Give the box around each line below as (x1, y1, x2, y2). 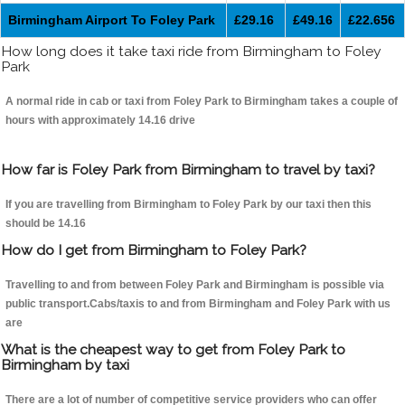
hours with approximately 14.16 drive (5, 114, 195, 127)
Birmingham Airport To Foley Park (8, 13, 215, 28)
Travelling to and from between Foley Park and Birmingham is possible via (5, 278, 384, 292)
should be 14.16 (5, 217, 86, 231)
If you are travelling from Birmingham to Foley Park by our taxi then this (5, 198, 372, 212)
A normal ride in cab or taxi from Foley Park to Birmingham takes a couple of (5, 95, 398, 108)
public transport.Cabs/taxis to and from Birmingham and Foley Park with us (5, 297, 391, 311)
